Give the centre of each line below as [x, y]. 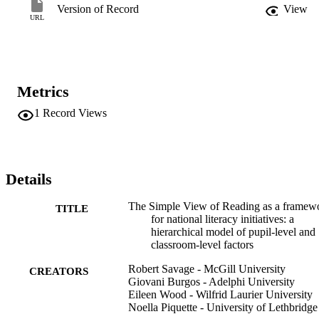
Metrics [43, 91]
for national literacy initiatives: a [223, 219]
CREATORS [59, 271]
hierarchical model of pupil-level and [233, 231]
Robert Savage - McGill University [207, 268]
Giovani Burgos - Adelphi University [211, 281]
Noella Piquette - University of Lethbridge [223, 307]
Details [29, 179]
